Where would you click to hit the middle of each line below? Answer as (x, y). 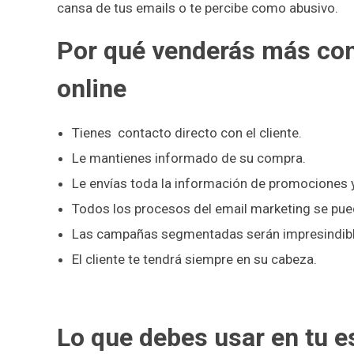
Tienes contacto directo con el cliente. (186, 132)
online (92, 88)
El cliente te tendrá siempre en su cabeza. (194, 259)
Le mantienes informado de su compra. (188, 158)
